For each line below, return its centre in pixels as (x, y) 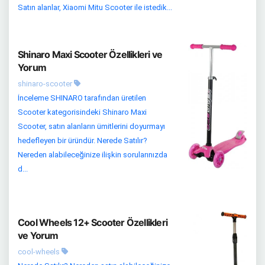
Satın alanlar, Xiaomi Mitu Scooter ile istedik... (95, 7)
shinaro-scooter (46, 84)
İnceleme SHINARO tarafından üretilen (82, 98)
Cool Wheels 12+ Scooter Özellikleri (93, 222)
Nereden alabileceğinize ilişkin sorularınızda (93, 155)
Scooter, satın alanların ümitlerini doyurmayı (91, 126)
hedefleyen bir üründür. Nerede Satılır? (83, 140)
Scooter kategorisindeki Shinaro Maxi (82, 112)
